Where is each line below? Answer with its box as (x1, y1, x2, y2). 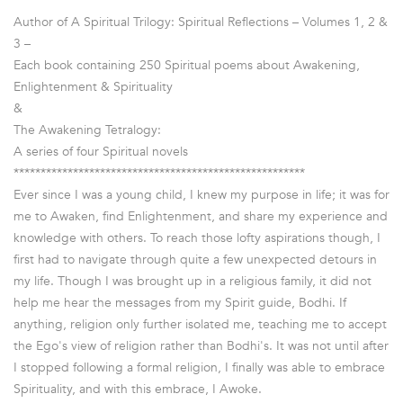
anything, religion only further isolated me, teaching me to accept (13, 315, 387, 333)
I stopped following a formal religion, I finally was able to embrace (13, 358, 385, 376)
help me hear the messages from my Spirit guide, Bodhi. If (13, 293, 346, 311)
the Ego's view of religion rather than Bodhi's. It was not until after (13, 336, 389, 354)
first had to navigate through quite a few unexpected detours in (13, 250, 377, 268)
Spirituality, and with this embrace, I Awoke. (13, 380, 262, 398)
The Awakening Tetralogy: (13, 121, 161, 139)
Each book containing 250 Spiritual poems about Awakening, (13, 56, 360, 74)
